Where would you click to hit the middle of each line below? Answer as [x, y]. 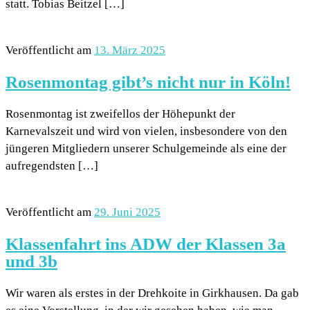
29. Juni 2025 [127, 212]
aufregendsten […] [52, 165]
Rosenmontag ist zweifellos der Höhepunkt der [120, 113]
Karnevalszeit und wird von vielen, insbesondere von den [146, 131]
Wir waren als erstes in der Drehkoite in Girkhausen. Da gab [152, 293]
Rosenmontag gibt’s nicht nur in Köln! [148, 82]
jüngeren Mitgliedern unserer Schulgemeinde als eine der [146, 148]
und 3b [31, 261]
